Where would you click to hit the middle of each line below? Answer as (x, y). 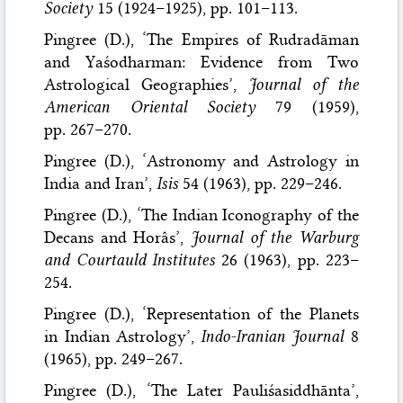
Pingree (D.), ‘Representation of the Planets (201, 313)
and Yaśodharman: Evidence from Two (201, 62)
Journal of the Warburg (275, 237)
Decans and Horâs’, (117, 237)
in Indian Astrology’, (123, 336)
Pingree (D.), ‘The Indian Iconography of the (201, 215)
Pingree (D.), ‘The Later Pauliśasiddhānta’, (201, 390)
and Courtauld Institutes (130, 260)
